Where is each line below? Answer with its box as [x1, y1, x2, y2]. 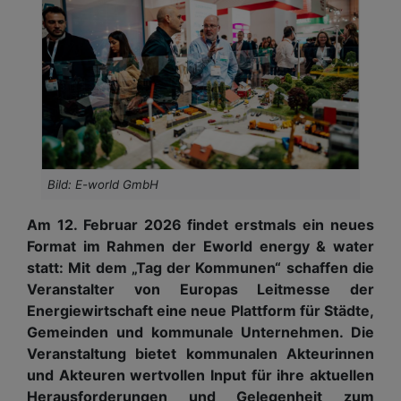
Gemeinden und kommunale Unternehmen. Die [27, 322, 374, 341]
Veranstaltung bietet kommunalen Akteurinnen [27, 344, 374, 363]
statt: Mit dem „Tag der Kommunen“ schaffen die [27, 258, 374, 277]
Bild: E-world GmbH [47, 176, 158, 192]
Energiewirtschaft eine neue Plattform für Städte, [27, 301, 374, 320]
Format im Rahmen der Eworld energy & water [27, 236, 374, 255]
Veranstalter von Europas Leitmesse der [27, 279, 374, 298]
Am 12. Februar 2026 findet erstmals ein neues [27, 215, 374, 234]
